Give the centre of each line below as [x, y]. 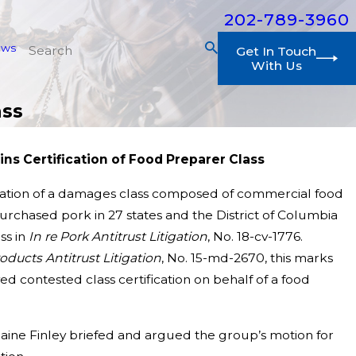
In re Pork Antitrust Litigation [118, 237]
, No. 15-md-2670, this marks [248, 258]
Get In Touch [277, 51]
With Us [276, 65]
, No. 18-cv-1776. [255, 237]
